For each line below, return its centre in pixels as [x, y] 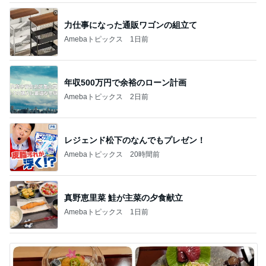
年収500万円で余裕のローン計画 [125, 82]
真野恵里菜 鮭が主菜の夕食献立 [123, 197]
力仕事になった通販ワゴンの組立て [131, 25]
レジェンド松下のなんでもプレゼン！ [135, 140]
